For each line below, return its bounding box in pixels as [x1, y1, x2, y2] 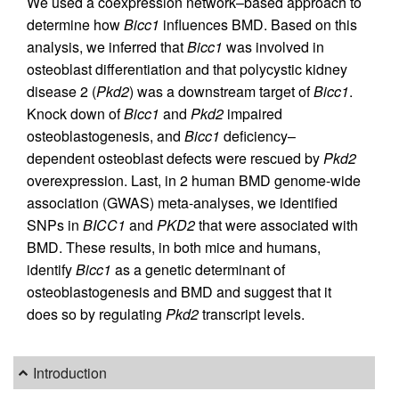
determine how [27, 14, 124, 36]
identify [27, 259, 76, 281]
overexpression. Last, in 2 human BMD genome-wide [27, 170, 361, 191]
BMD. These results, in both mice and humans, [27, 237, 321, 258]
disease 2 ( [27, 81, 96, 102]
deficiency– [220, 126, 296, 147]
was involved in [223, 37, 324, 58]
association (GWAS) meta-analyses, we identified [27, 192, 338, 214]
